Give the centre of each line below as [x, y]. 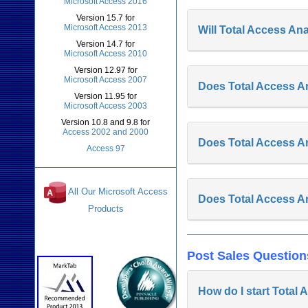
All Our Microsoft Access [118, 192]
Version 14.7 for [106, 44]
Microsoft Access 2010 [106, 54]
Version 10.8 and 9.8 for [106, 122]
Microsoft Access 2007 [106, 80]
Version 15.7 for [106, 18]
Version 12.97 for [106, 70]
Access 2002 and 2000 [106, 132]
